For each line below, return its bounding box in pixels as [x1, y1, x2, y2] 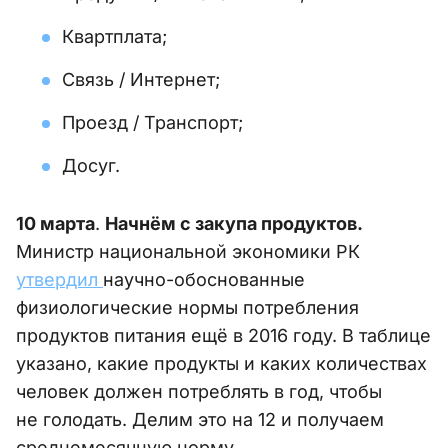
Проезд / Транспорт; [62, 111, 243, 133]
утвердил [16, 268, 103, 290]
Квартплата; [62, 25, 167, 47]
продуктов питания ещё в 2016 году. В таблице [16, 324, 431, 346]
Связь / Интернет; [62, 68, 220, 90]
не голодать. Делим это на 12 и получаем [16, 408, 384, 430]
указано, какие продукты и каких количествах [16, 352, 427, 374]
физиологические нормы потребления [16, 296, 359, 318]
